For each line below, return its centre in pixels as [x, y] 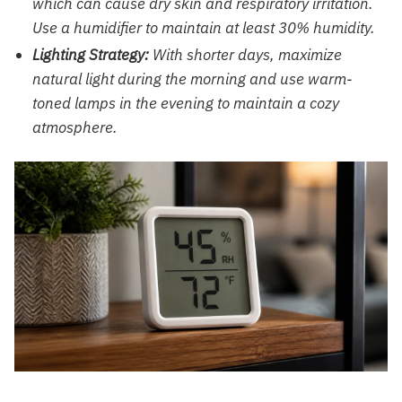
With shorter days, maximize [245, 55]
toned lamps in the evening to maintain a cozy [186, 104]
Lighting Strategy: [91, 55]
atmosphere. [75, 128]
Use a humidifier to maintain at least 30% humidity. [204, 28]
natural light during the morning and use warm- [192, 79]
